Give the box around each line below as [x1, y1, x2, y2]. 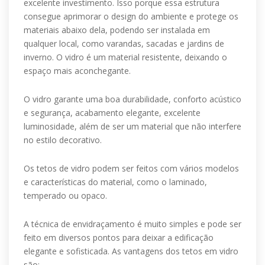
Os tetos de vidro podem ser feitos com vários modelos [24, 163, 239, 174]
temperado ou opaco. [24, 190, 107, 201]
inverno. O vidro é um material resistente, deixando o [24, 51, 227, 63]
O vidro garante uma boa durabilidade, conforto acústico [24, 93, 241, 105]
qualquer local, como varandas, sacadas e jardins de [24, 38, 224, 49]
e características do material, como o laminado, [24, 176, 207, 188]
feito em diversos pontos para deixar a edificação [24, 232, 214, 243]
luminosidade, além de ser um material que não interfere [24, 121, 241, 132]
